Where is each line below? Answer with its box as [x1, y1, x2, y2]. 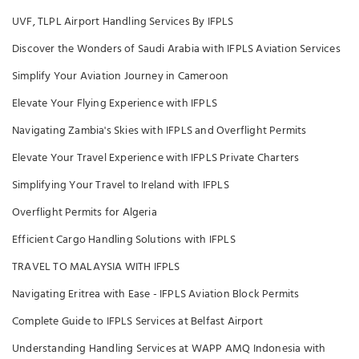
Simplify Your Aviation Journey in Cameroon [12, 67, 229, 86]
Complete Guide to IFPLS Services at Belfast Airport [12, 312, 263, 331]
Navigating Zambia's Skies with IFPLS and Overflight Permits [12, 121, 307, 140]
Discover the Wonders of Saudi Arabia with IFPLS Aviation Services [12, 39, 341, 58]
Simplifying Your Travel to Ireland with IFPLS [12, 175, 229, 195]
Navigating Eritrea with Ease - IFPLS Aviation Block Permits [12, 284, 300, 304]
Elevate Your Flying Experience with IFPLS [12, 94, 218, 113]
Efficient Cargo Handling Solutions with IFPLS [12, 230, 236, 249]
